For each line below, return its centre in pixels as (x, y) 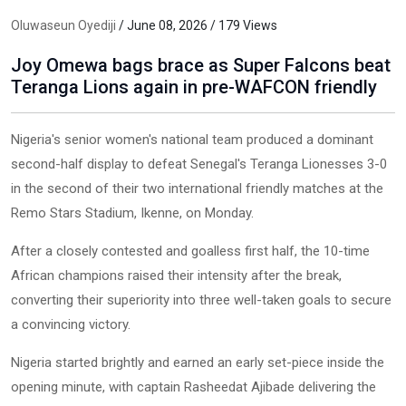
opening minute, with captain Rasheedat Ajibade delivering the (193, 387)
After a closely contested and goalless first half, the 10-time (190, 251)
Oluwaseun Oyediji (63, 25)
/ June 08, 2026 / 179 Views (197, 25)
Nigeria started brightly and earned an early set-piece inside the (198, 362)
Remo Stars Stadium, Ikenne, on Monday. (132, 213)
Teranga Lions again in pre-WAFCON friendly (194, 87)
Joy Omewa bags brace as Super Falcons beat (201, 65)
